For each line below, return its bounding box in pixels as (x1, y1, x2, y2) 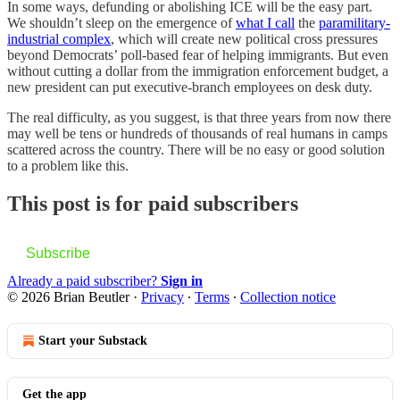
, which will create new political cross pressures (111, 31, 378, 47)
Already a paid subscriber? (7, 273, 161, 289)
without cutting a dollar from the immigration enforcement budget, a (7, 63, 388, 79)
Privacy (141, 289, 184, 305)
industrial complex (7, 31, 111, 47)
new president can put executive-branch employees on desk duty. (7, 79, 372, 96)
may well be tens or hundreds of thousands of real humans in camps (7, 126, 387, 142)
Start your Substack (38, 334, 147, 348)
